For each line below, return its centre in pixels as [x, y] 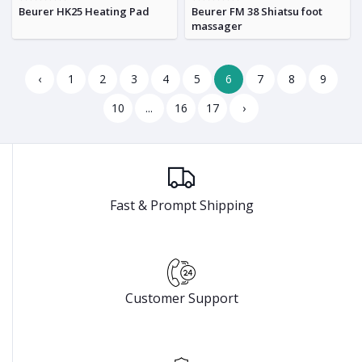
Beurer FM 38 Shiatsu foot [257, 12]
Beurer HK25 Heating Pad [84, 12]
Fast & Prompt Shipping [181, 205]
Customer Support [181, 298]
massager [217, 26]
